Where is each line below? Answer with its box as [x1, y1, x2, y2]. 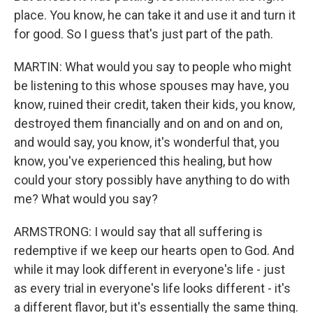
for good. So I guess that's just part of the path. [14, 27, 273, 42]
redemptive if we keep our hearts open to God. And [14, 243, 294, 259]
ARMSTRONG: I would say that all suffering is [14, 224, 263, 240]
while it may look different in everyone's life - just [14, 262, 285, 277]
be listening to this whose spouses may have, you [14, 78, 289, 94]
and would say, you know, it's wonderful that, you [14, 135, 279, 150]
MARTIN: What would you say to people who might [14, 59, 291, 75]
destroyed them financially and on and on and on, [14, 116, 282, 131]
